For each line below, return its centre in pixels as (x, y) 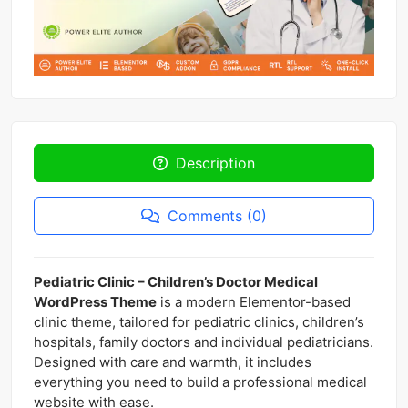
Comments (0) (217, 216)
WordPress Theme (95, 302)
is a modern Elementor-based (254, 302)
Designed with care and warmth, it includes (173, 362)
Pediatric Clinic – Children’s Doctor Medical (176, 282)
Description (215, 163)
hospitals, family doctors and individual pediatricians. (204, 342)
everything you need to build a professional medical (200, 382)
